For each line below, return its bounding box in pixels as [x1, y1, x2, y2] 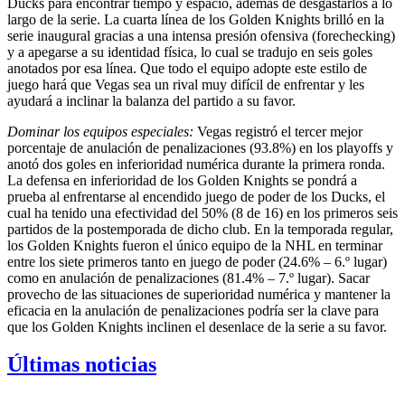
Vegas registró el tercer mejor [193, 123, 363, 139]
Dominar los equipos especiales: [7, 123, 193, 139]
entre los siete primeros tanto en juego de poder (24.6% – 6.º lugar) [7, 253, 387, 269]
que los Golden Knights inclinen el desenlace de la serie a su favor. [7, 318, 387, 334]
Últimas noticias [7, 353, 156, 377]
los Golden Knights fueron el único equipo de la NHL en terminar [7, 237, 382, 253]
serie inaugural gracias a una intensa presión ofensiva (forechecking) [7, 27, 395, 43]
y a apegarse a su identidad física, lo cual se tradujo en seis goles [7, 43, 372, 60]
